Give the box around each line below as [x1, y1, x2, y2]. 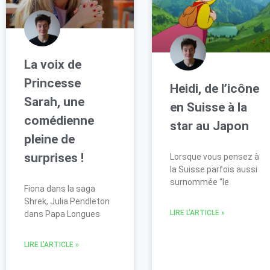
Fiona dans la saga [24, 184, 95, 194]
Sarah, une [24, 95, 84, 110]
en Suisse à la [169, 99, 247, 115]
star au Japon [169, 118, 249, 133]
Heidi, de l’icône [169, 81, 259, 96]
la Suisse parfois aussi [169, 164, 257, 174]
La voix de [24, 57, 81, 72]
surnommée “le [169, 177, 229, 187]
